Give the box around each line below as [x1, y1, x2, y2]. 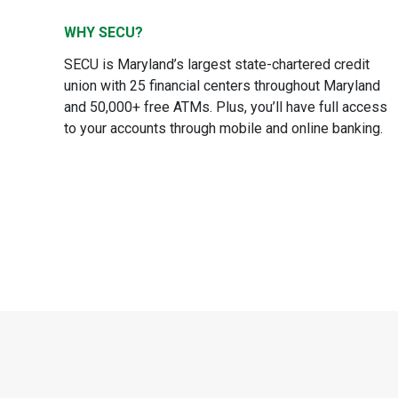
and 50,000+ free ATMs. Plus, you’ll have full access [64, 99, 387, 116]
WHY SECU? [64, 23, 143, 41]
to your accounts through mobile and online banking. [64, 120, 383, 138]
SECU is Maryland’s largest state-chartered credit [64, 56, 370, 74]
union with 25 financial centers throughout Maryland [64, 77, 380, 95]
